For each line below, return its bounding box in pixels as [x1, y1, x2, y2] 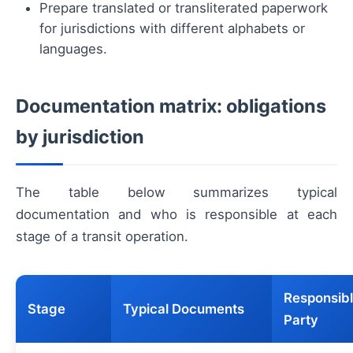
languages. [39, 41, 107, 58]
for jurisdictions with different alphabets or [39, 20, 305, 37]
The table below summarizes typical [16, 184, 337, 201]
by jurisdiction [16, 125, 144, 149]
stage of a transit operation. [16, 229, 188, 245]
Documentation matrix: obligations [16, 95, 326, 118]
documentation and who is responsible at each [16, 206, 337, 223]
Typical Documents [123, 301, 244, 318]
